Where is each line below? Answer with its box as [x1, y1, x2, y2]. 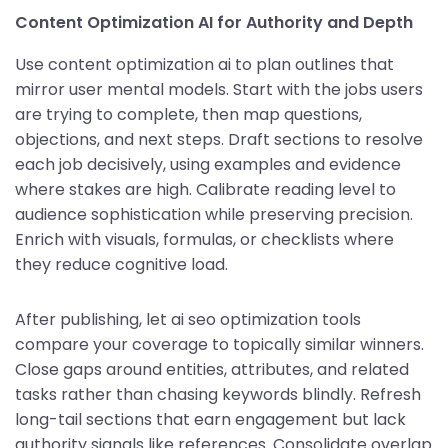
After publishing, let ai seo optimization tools [15, 307, 361, 331]
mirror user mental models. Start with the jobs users [15, 77, 423, 101]
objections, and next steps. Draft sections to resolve [15, 127, 423, 151]
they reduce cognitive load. [15, 252, 228, 276]
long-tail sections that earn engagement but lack [15, 407, 406, 431]
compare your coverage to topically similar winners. [15, 332, 424, 356]
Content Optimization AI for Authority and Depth [15, 10, 413, 34]
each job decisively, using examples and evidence [15, 152, 401, 176]
